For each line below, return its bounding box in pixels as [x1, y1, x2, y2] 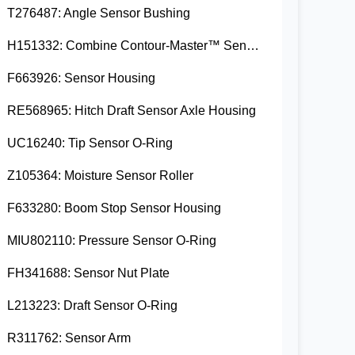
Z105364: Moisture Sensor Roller [7, 169, 194, 183]
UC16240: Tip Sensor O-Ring [7, 136, 174, 151]
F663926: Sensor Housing [7, 71, 156, 86]
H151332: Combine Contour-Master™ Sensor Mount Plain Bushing [246, 39, 260, 53]
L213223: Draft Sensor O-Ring [7, 299, 178, 313]
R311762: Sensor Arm [7, 331, 132, 345]
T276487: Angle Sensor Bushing [7, 6, 191, 21]
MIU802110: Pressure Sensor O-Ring [7, 234, 217, 248]
